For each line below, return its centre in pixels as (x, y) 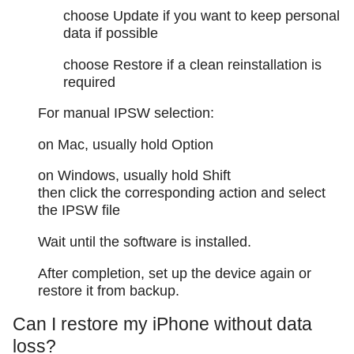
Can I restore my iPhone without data (162, 324)
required (89, 82)
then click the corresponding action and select (182, 193)
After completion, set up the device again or (175, 273)
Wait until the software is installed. (145, 242)
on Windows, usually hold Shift (134, 176)
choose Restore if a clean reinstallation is (192, 64)
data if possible (111, 34)
